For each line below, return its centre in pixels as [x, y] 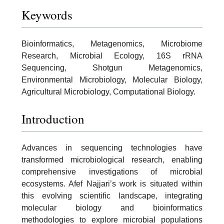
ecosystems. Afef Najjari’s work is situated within [112, 183]
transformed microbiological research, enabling [112, 159]
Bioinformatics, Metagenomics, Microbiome [112, 44]
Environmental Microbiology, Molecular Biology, [112, 80]
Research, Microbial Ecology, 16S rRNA [112, 56]
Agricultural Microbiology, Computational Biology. [108, 92]
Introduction [53, 118]
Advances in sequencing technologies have [112, 147]
